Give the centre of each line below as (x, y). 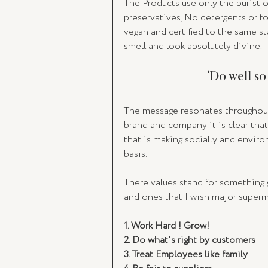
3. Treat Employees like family (187, 254)
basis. (136, 154)
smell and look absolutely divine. (195, 46)
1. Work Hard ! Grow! (168, 226)
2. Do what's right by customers (190, 240)
